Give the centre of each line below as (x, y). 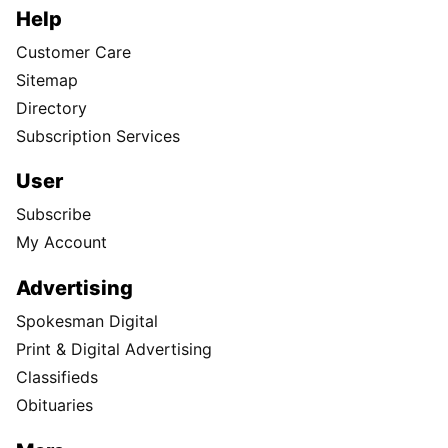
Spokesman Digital (87, 321)
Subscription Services (98, 135)
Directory (51, 107)
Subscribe (53, 214)
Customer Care (73, 51)
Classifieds (57, 377)
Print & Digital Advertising (114, 349)
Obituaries (54, 405)
